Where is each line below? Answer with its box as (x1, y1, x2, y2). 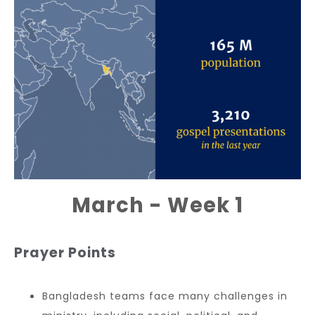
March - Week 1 (72, 191, 243, 219)
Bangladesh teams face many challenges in (42, 288, 288, 303)
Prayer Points (14, 243, 116, 262)
